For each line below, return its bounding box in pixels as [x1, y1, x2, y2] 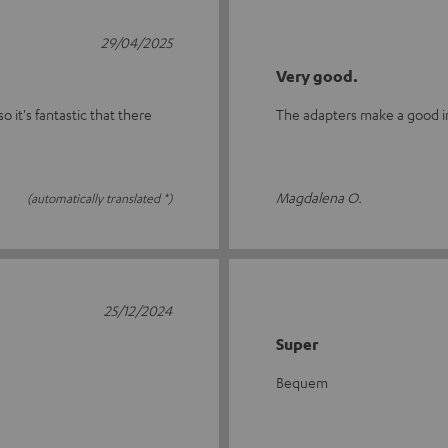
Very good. [276, 66, 358, 86]
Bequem [276, 373, 328, 391]
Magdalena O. [276, 188, 362, 206]
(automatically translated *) [27, 190, 172, 206]
